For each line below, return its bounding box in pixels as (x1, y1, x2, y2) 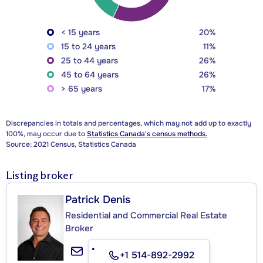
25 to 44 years (61, 55, 118, 66)
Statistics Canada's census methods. (87, 129, 207, 139)
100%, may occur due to (6, 129, 87, 139)
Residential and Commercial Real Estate (65, 210, 227, 222)
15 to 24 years (61, 41, 116, 52)
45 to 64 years (61, 69, 119, 80)
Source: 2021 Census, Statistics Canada (6, 140, 136, 150)
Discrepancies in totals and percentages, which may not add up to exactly (6, 119, 251, 129)
